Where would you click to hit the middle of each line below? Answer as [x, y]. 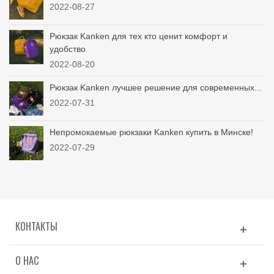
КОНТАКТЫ [36, 226]
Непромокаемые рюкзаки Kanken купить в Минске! [151, 132]
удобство [68, 49]
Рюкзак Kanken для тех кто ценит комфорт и [139, 36]
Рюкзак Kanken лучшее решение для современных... [156, 88]
